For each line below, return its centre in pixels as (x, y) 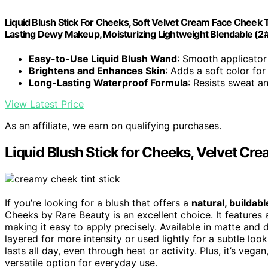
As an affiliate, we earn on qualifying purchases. (113, 126)
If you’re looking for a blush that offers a (98, 203)
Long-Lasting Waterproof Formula (108, 83)
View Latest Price (44, 104)
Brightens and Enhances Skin (97, 71)
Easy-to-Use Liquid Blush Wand (103, 59)
